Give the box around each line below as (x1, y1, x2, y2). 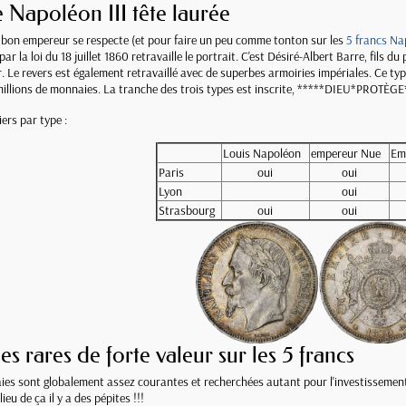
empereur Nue (310, 145, 381, 162)
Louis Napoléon (222, 145, 301, 162)
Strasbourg (158, 202, 215, 219)
